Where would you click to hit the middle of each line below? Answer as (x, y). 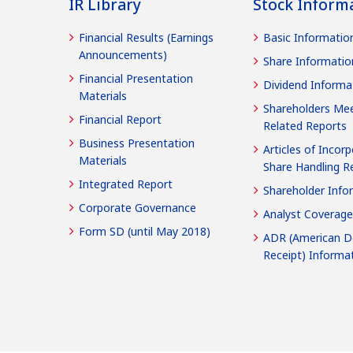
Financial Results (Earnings (146, 37)
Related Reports (305, 125)
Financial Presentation (136, 78)
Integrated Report (126, 184)
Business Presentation (137, 143)
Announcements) (123, 54)
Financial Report (120, 119)
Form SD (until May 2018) (145, 231)
